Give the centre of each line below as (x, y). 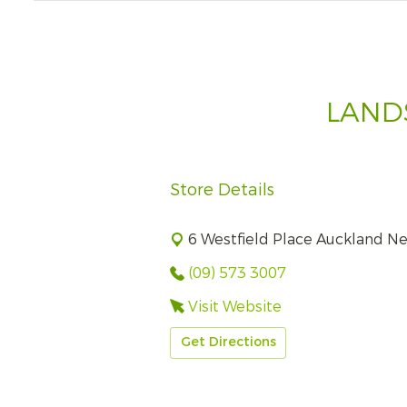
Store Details (222, 190)
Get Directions (228, 342)
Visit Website (235, 306)
